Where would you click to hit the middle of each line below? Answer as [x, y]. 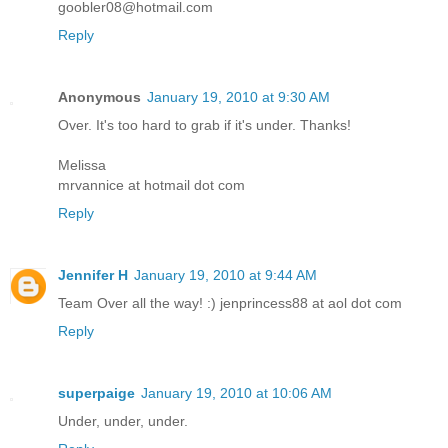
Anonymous [99, 97]
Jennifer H [93, 275]
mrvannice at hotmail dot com [151, 185]
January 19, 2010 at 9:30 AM [238, 97]
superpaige [96, 393]
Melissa [82, 165]
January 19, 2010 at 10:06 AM [236, 393]
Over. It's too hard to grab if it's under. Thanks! [204, 125]
